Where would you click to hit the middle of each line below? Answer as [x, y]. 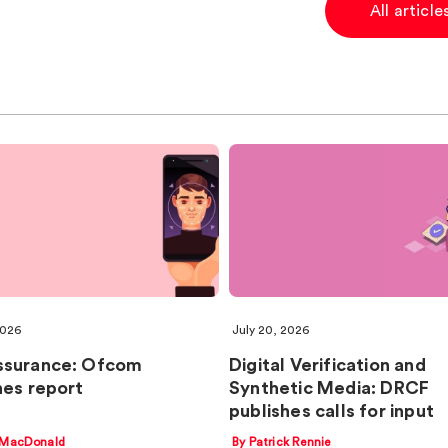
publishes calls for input [331, 410]
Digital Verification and [327, 364]
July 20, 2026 [270, 329]
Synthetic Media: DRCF [329, 387]
